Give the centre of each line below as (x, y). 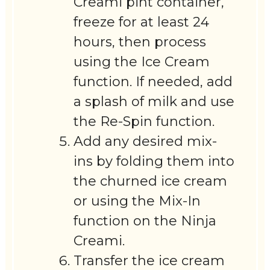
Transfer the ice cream (149, 260)
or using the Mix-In (137, 201)
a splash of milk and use (154, 101)
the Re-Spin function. (144, 121)
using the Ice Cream (142, 61)
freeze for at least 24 (142, 22)
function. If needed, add (153, 81)
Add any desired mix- (146, 141)
